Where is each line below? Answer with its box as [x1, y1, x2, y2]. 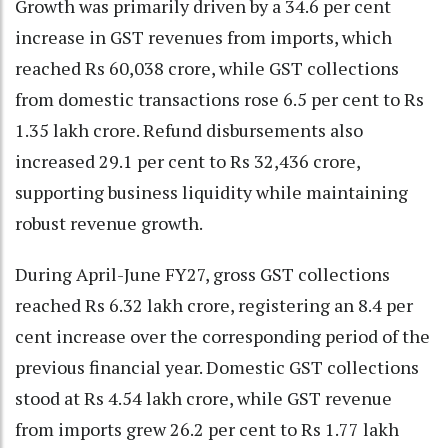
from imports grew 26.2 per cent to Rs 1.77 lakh [15, 416, 399, 441]
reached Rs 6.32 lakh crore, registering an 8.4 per [15, 292, 413, 317]
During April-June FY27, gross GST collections [15, 261, 390, 286]
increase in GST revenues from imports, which [15, 24, 392, 49]
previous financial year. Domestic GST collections [15, 354, 419, 379]
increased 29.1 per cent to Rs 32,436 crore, [15, 148, 360, 173]
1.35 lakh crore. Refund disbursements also [15, 117, 363, 142]
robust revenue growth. [15, 210, 203, 235]
